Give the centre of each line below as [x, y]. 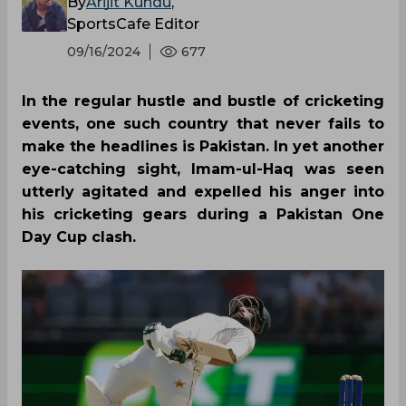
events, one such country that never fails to [203, 124]
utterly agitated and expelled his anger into [203, 192]
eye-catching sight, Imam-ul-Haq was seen [203, 169]
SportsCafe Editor [133, 24]
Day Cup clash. [79, 237]
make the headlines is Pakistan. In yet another [203, 146]
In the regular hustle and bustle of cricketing [203, 101]
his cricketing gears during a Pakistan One [203, 214]
